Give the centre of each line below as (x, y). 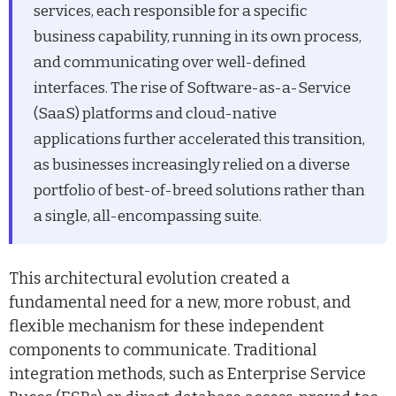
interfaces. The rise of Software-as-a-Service (193, 88)
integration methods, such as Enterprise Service (187, 374)
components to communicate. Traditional (163, 350)
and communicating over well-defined (170, 62)
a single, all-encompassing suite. (148, 216)
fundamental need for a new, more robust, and (180, 303)
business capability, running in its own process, (198, 36)
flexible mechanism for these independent (167, 327)
